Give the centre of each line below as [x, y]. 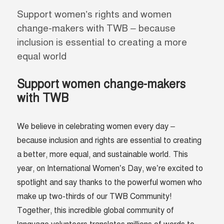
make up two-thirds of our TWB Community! [94, 197]
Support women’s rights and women [94, 14]
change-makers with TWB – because [96, 28]
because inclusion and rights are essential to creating [109, 141]
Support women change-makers [101, 84]
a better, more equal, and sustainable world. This [103, 155]
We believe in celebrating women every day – [96, 127]
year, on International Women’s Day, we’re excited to [110, 169]
